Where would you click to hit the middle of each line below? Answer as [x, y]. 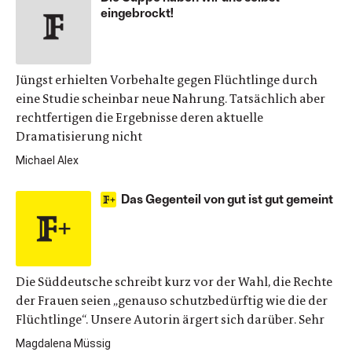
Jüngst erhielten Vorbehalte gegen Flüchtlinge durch [167, 80]
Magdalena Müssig [63, 343]
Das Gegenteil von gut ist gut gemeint [227, 198]
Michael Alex [47, 160]
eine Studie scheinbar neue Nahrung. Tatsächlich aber [170, 99]
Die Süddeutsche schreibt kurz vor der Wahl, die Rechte [174, 282]
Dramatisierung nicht [79, 136]
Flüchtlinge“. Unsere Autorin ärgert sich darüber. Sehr [170, 319]
